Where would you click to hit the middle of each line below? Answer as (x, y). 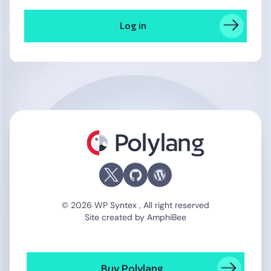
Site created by (116, 217)
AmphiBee (167, 217)
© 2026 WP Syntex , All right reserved (135, 205)
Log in (133, 25)
